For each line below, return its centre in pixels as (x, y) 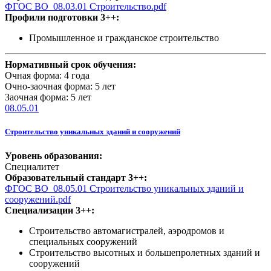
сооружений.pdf (38, 199)
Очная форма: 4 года (47, 76)
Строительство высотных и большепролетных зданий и (145, 252)
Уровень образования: (54, 155)
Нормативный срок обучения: (70, 65)
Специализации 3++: (50, 210)
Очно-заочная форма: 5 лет (60, 87)
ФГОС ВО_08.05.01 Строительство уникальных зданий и (124, 188)
